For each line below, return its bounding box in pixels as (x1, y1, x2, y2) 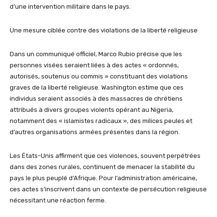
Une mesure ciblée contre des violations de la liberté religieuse (10, 27, 198, 34)
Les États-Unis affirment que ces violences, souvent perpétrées (10, 152, 201, 160)
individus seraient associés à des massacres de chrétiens (10, 95, 183, 103)
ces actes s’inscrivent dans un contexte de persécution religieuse (10, 186, 207, 193)
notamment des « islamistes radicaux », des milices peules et (10, 117, 192, 125)
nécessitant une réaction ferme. (10, 197, 106, 204)
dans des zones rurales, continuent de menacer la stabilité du (10, 163, 195, 171)
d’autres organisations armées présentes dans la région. (10, 128, 180, 136)
